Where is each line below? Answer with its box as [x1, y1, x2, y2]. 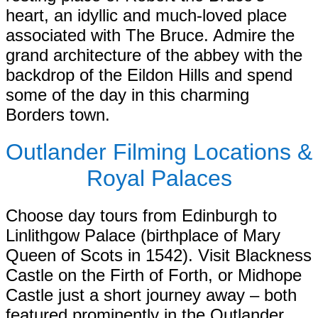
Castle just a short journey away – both [6, 285, 297, 305]
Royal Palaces [86, 165, 232, 192]
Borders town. [6, 105, 110, 125]
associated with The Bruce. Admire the [6, 26, 295, 45]
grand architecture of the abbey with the [6, 45, 302, 65]
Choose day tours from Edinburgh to [6, 206, 277, 226]
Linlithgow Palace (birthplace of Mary [6, 226, 280, 246]
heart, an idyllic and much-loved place [6, 6, 287, 26]
